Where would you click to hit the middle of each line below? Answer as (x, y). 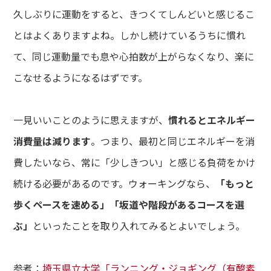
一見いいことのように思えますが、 (91, 119)
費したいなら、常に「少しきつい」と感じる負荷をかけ (135, 162)
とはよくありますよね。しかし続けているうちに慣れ (130, 35)
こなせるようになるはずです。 (81, 77)
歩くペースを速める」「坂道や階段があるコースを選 (129, 204)
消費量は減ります (52, 141)
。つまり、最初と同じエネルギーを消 (173, 141)
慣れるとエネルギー (212, 119)
